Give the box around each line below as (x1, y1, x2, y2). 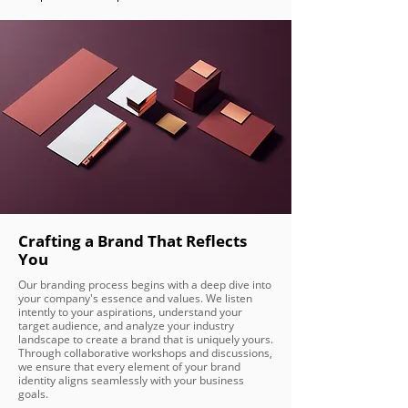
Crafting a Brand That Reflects (18, 230, 247, 251)
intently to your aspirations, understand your (18, 304, 242, 320)
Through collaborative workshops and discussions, (18, 345, 272, 361)
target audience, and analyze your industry (18, 318, 234, 333)
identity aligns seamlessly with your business (18, 372, 244, 388)
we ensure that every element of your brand (18, 359, 240, 374)
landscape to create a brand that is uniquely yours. (18, 331, 273, 347)
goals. (18, 386, 48, 402)
